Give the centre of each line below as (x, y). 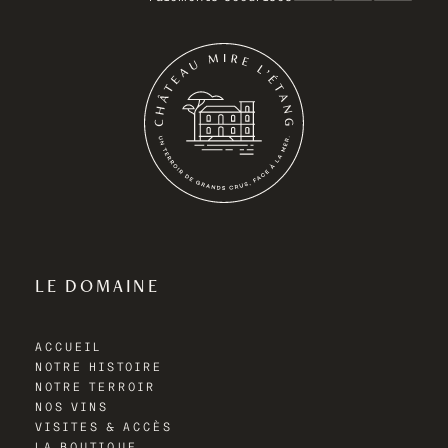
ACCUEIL (68, 348)
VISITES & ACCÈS (104, 428)
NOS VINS (72, 408)
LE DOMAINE (97, 286)
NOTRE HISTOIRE (99, 368)
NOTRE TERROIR (95, 388)
